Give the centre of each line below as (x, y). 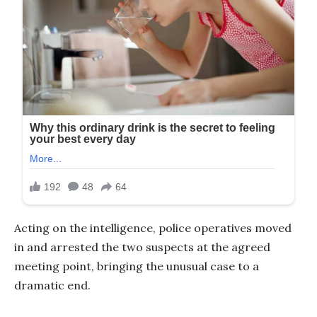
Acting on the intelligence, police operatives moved (153, 228)
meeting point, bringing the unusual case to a (137, 266)
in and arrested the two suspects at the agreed (142, 247)
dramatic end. (52, 286)
